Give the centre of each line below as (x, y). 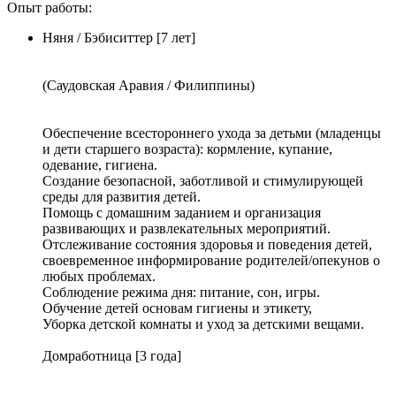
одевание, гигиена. (100, 164)
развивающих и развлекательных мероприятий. (187, 228)
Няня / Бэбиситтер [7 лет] (119, 37)
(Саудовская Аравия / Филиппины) (148, 85)
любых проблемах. (99, 276)
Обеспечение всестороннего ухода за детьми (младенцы (212, 133)
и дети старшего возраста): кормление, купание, (187, 148)
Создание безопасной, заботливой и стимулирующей (203, 180)
